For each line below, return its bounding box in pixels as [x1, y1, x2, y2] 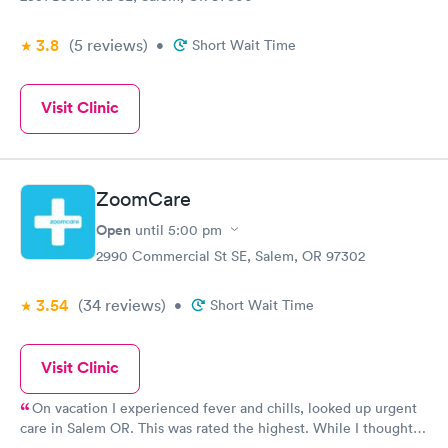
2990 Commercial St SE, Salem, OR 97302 [96, 246, 365, 265]
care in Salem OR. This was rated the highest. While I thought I [20, 418, 138, 437]
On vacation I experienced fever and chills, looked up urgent [32, 398, 417, 417]
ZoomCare [96, 186, 191, 211]
